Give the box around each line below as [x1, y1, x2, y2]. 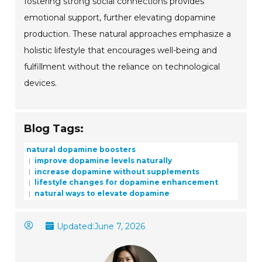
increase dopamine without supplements [33, 167, 200, 176]
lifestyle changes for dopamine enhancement [33, 178, 219, 187]
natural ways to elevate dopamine [33, 188, 170, 198]
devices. [24, 78, 57, 89]
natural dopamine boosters [26, 144, 136, 154]
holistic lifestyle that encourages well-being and [24, 45, 218, 56]
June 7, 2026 [94, 220, 146, 232]
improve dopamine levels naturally [33, 156, 173, 165]
